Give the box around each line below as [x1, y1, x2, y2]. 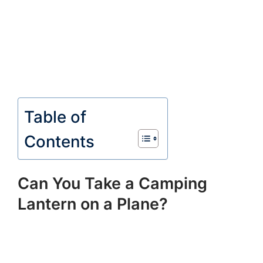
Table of [24, 107, 86, 127]
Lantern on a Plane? [18, 194, 168, 214]
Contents [24, 131, 95, 151]
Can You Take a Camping [18, 174, 207, 194]
